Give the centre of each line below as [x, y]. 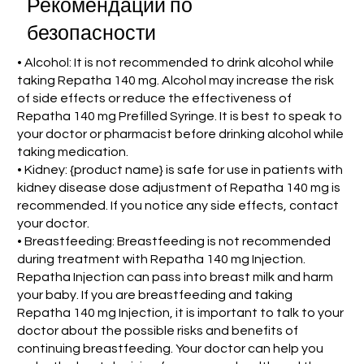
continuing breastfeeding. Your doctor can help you [171, 349]
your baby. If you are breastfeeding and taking [155, 295]
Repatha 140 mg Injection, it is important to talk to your [181, 313]
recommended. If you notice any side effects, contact [178, 206]
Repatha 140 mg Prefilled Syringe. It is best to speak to [180, 117]
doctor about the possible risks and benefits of [158, 331]
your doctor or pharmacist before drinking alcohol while [181, 134]
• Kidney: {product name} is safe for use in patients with [180, 170]
